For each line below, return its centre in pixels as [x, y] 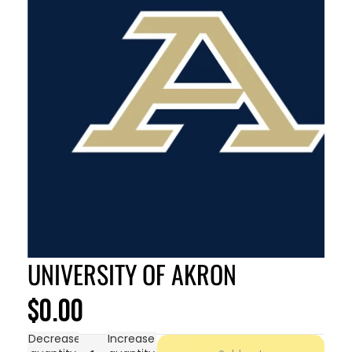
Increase [132, 339]
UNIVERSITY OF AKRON [132, 273]
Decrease [55, 339]
